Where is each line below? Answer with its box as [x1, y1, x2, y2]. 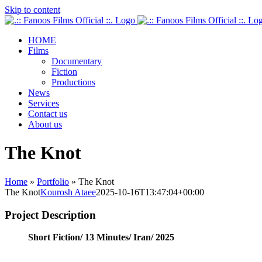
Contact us [28, 109, 67, 119]
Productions [51, 77, 95, 87]
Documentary [51, 56, 102, 66]
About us [28, 119, 62, 129]
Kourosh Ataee [40, 187, 96, 197]
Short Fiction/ [28, 232, 85, 243]
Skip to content [5, 5, 60, 15]
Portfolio [37, 176, 69, 187]
